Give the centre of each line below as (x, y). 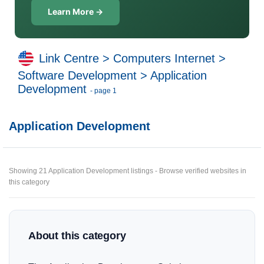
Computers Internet (164, 59)
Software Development (77, 75)
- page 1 (103, 91)
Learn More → (75, 11)
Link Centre (69, 59)
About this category (77, 236)
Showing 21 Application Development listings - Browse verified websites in (128, 171)
